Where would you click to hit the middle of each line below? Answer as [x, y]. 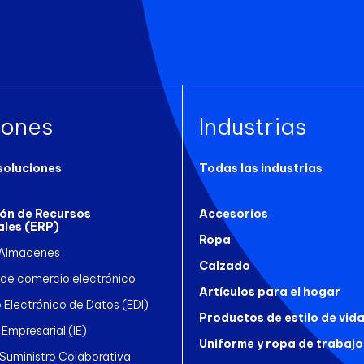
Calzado [225, 265]
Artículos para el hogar [270, 291]
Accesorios [234, 213]
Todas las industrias [261, 168]
